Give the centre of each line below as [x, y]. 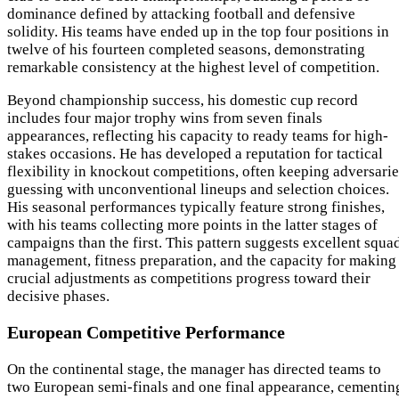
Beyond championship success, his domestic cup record [183, 100]
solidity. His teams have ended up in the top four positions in [198, 31]
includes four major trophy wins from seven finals [165, 118]
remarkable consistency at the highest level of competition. [193, 67]
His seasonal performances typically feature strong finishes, [196, 207]
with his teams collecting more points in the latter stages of [192, 224]
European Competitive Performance [146, 333]
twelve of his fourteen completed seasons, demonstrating [186, 49]
